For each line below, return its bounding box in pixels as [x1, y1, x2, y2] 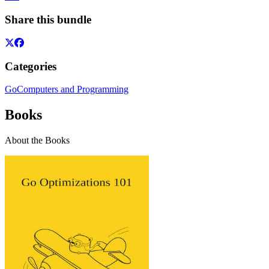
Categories [5, 59, 56, 73]
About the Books [5, 135, 70, 146]
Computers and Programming [17, 84, 128, 95]
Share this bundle [5, 13, 91, 26]
